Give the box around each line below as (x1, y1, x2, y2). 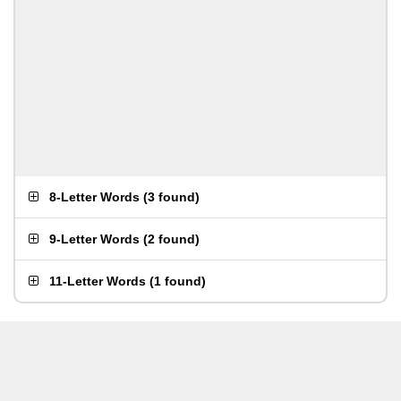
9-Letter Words (49, 232, 140, 246)
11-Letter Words (49, 274, 146, 288)
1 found (154, 274, 201, 288)
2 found (148, 232, 195, 246)
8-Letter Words (49, 190, 140, 204)
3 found (148, 190, 195, 204)
